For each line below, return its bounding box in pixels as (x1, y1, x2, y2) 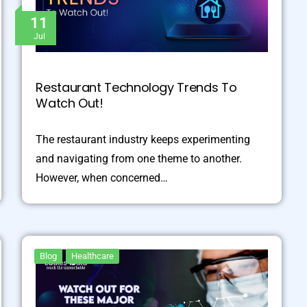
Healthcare (71, 251, 114, 262)
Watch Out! (36, 95, 103, 112)
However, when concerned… (36, 171, 169, 185)
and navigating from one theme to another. (36, 152, 243, 166)
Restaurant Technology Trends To (36, 79, 237, 97)
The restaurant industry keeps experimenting (36, 133, 251, 147)
